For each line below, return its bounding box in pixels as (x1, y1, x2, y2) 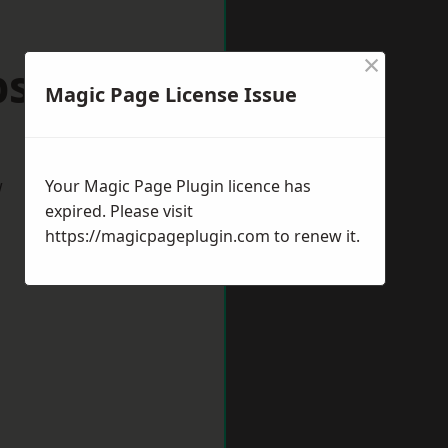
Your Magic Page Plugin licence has (45, 175, 311, 197)
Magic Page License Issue (45, 81, 297, 108)
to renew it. (270, 225, 360, 247)
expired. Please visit (45, 200, 193, 222)
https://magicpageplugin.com (45, 225, 270, 247)
